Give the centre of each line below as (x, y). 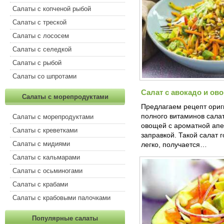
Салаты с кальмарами (46, 157)
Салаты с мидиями (41, 144)
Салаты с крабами (40, 184)
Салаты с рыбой (37, 63)
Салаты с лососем (41, 36)
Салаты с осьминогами (47, 171)
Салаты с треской (39, 22)
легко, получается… (174, 144)
